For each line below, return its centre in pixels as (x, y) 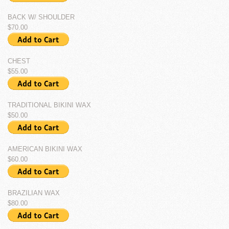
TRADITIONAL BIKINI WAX (49, 105)
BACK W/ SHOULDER (41, 17)
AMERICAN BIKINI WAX (45, 149)
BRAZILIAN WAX (34, 193)
